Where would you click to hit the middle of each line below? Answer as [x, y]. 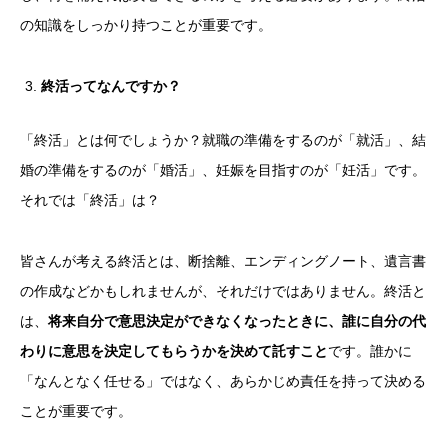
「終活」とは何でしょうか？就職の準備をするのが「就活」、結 [223, 139]
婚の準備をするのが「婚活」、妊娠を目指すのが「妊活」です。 [223, 169]
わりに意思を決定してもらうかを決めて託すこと [174, 350]
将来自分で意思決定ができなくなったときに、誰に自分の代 [237, 320]
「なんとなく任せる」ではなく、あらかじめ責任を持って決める [223, 380]
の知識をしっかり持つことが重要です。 [146, 24]
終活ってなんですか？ [111, 85]
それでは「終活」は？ [90, 199]
